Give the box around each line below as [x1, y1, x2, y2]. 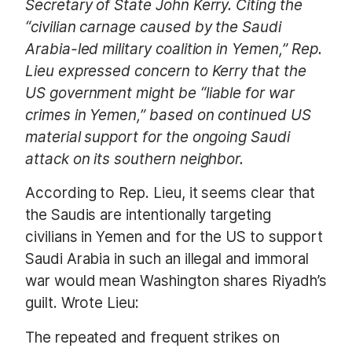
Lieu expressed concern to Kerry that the [25, 61, 306, 80]
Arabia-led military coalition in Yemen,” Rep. [25, 39, 322, 58]
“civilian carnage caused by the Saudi [25, 17, 281, 36]
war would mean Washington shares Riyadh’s [25, 272, 327, 291]
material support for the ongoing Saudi [25, 127, 290, 146]
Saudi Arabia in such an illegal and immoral [25, 250, 309, 269]
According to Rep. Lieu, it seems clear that [25, 184, 315, 203]
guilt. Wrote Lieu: [25, 294, 139, 313]
